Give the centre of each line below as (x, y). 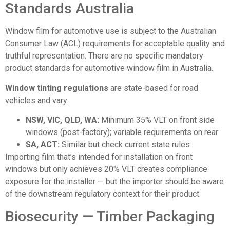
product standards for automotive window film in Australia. (109, 68)
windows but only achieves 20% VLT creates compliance (106, 169)
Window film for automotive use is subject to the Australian (111, 31)
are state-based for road (153, 88)
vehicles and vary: (37, 100)
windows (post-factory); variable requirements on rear (122, 132)
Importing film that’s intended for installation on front (99, 157)
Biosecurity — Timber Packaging (110, 216)
